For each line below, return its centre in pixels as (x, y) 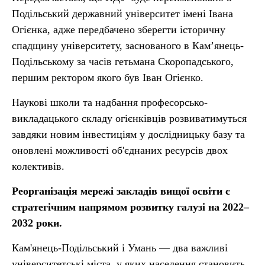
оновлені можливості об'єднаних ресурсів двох (120, 150)
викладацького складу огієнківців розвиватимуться (129, 118)
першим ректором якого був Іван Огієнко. (108, 77)
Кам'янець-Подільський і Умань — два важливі (120, 248)
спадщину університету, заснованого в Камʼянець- (128, 46)
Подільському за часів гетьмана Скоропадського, (123, 62)
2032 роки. (37, 223)
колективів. (38, 166)
